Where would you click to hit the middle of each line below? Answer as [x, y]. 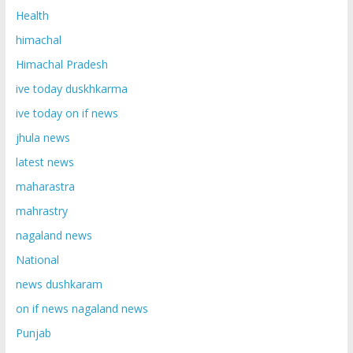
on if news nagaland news [82, 309]
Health [32, 16]
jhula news [43, 138]
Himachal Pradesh [61, 65]
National [37, 260]
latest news [45, 162]
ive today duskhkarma [71, 89]
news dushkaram [59, 284]
